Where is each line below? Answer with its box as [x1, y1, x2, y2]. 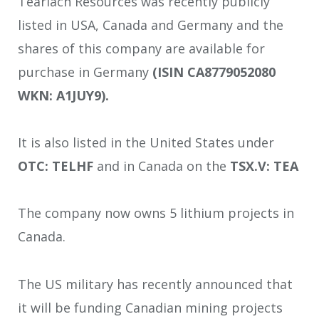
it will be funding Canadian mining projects [18, 298, 283, 316]
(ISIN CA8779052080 [152, 63, 276, 80]
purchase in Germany [18, 63, 152, 80]
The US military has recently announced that [18, 275, 293, 293]
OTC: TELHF [18, 157, 97, 175]
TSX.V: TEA [226, 157, 298, 175]
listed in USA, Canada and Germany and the [18, 16, 283, 33]
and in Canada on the [97, 157, 226, 175]
